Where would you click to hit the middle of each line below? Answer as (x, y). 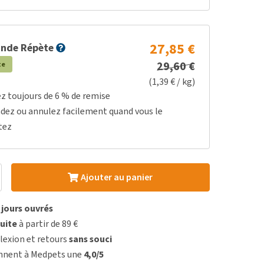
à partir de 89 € (48, 224)
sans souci (91, 239)
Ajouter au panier (116, 177)
